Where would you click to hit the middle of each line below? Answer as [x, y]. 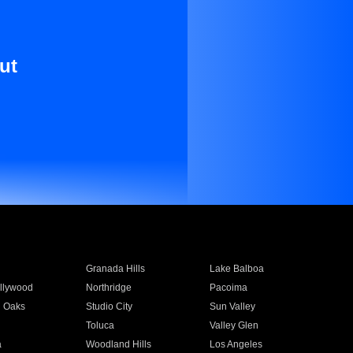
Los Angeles [236, 344]
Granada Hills [115, 269]
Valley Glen [234, 325]
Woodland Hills [118, 344]
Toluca [100, 325]
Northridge [108, 288]
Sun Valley [233, 307]
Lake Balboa [237, 269]
